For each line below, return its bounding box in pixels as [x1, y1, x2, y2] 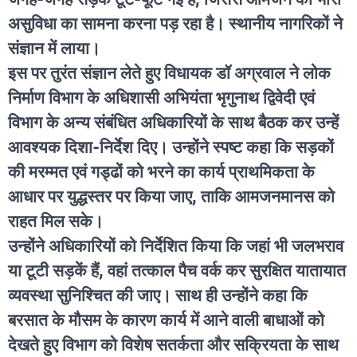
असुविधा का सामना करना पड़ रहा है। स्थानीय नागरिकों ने [8, 14, 343, 33]
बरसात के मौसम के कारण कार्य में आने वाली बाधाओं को [8, 310, 324, 330]
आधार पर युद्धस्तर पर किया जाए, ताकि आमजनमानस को [8, 186, 335, 206]
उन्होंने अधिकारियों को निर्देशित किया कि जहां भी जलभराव [8, 236, 343, 256]
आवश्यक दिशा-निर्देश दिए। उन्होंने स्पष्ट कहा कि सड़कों [8, 137, 334, 157]
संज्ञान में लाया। [8, 38, 100, 58]
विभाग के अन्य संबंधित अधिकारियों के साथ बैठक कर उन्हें [8, 112, 339, 132]
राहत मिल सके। [8, 211, 104, 231]
